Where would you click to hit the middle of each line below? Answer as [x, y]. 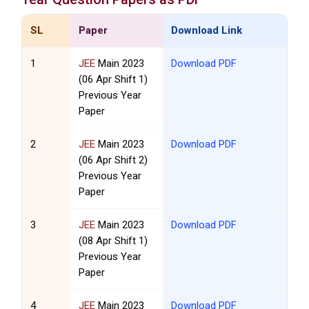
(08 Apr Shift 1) [113, 241]
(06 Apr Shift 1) [113, 80]
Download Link [206, 31]
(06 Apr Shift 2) [113, 160]
